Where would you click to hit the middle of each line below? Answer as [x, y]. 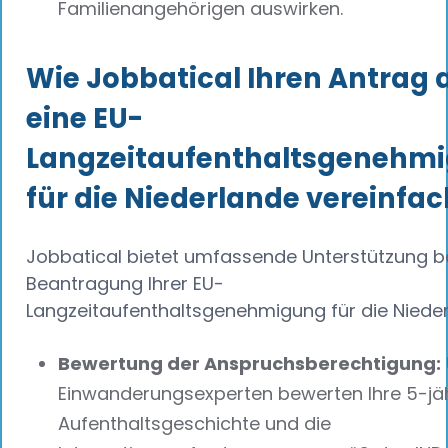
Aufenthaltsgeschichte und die [194, 424]
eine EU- [84, 118]
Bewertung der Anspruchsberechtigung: [249, 364]
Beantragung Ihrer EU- [125, 283]
